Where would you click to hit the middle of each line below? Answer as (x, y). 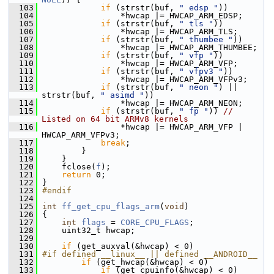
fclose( (67, 167)
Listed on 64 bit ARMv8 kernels (115, 119)
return (76, 175)
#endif (57, 191)
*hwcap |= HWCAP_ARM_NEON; (140, 103)
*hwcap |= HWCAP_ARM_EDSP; (140, 16)
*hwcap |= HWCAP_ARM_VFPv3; (143, 79)
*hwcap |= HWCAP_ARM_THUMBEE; (147, 47)
